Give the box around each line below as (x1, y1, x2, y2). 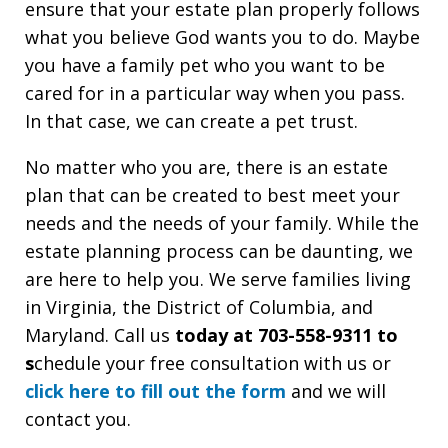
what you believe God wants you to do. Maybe (25, 24, 420, 49)
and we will (286, 378, 386, 403)
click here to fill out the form (25, 378, 286, 403)
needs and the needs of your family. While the (25, 210, 419, 235)
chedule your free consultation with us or (34, 350, 391, 375)
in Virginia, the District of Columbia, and (25, 294, 373, 319)
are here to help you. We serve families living (25, 266, 411, 291)
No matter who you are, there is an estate (25, 154, 388, 179)
